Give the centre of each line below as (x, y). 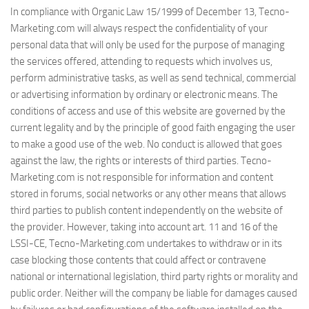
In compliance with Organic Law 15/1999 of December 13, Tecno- (150, 12)
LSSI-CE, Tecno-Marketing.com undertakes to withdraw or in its (146, 243)
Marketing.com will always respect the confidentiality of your (139, 28)
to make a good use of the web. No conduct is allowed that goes (146, 144)
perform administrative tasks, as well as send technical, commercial (153, 78)
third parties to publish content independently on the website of (147, 210)
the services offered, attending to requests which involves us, (141, 61)
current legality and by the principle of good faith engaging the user (153, 128)
